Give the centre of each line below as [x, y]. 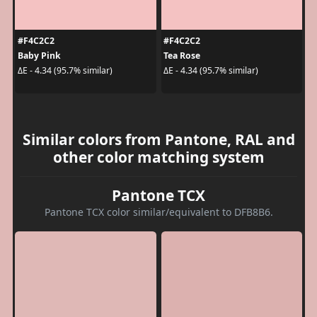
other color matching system [158, 157]
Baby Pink [39, 55]
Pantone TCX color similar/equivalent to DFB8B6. [158, 212]
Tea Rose [182, 55]
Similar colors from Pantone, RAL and [158, 139]
